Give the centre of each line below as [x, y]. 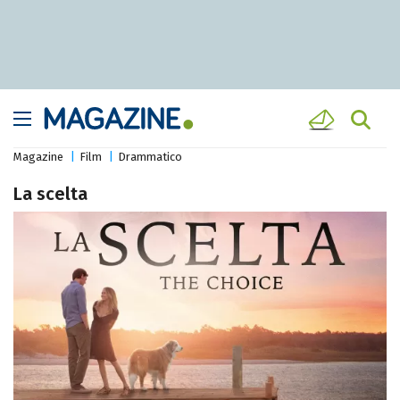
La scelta [50, 194]
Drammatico [150, 157]
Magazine [38, 157]
